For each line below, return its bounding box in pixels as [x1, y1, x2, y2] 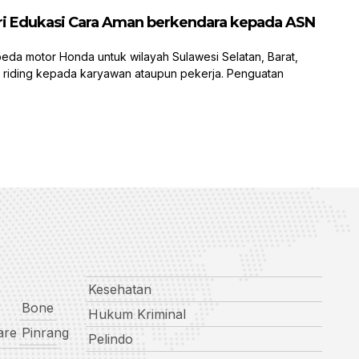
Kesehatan [87, 281, 151, 298]
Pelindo [87, 331, 133, 348]
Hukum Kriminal [87, 306, 186, 323]
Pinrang [21, 325, 69, 341]
